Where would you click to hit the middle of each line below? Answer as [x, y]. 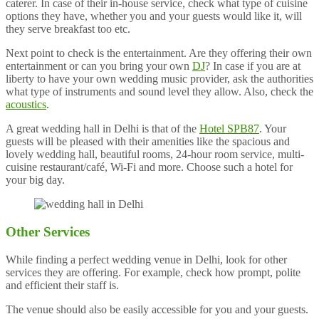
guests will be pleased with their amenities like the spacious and [148, 142]
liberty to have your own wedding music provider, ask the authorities [159, 79]
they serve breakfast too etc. [68, 29]
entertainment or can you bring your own [99, 66]
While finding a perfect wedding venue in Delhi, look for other [146, 259]
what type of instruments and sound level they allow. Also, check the [159, 92]
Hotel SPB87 [229, 129]
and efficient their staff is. [62, 285]
